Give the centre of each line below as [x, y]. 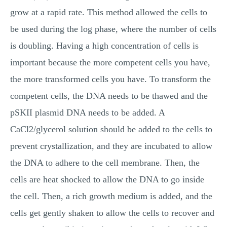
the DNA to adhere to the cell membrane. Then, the [105, 163]
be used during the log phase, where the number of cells [113, 29]
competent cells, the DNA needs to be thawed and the [109, 96]
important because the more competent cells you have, [110, 62]
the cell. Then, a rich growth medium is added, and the [111, 196]
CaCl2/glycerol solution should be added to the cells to [111, 129]
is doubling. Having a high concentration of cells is [104, 46]
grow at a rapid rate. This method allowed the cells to [109, 12]
